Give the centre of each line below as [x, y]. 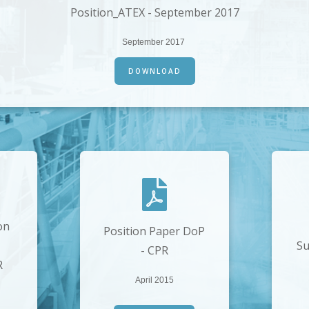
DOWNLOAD [154, 71]
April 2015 [154, 280]
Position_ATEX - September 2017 [154, 13]
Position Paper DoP [154, 231]
